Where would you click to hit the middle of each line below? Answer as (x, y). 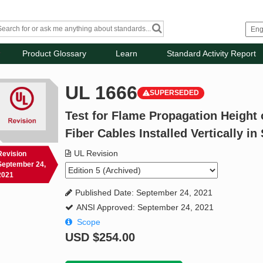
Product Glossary (55, 54)
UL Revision (96, 154)
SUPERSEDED (175, 93)
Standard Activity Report (212, 54)
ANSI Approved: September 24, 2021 (145, 208)
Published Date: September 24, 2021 (144, 193)
